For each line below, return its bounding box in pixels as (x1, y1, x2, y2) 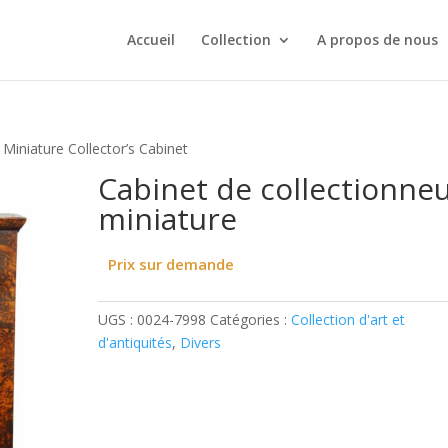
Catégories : (210, 310, 292, 329)
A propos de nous (316, 30, 438, 49)
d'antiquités (98, 333, 173, 352)
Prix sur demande (108, 254, 235, 274)
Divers (180, 333, 222, 352)
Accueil (126, 30, 175, 49)
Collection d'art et (291, 310, 406, 329)
